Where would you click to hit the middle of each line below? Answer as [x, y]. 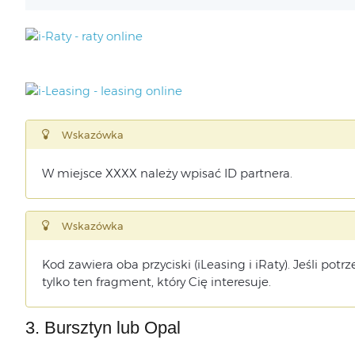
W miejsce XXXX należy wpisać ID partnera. [167, 173]
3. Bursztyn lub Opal [103, 328]
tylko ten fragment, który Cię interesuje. [156, 282]
